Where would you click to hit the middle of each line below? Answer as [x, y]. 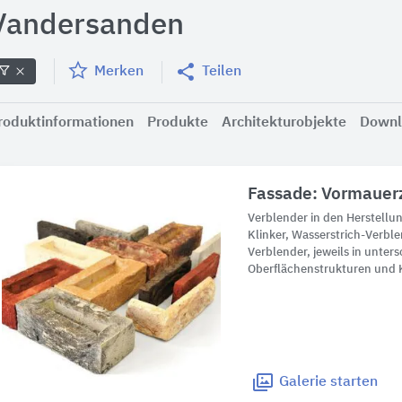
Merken [119, 71]
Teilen [222, 71]
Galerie [303, 383]
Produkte [178, 123]
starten [353, 383]
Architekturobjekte [284, 123]
